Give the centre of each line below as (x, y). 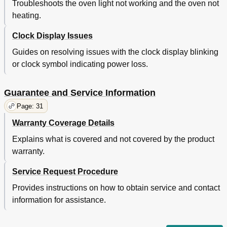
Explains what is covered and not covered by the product (113, 139)
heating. (27, 16)
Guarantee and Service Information (80, 93)
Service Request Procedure (65, 172)
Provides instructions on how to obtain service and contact (116, 188)
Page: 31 (30, 106)
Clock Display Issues (52, 36)
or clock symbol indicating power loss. (80, 64)
